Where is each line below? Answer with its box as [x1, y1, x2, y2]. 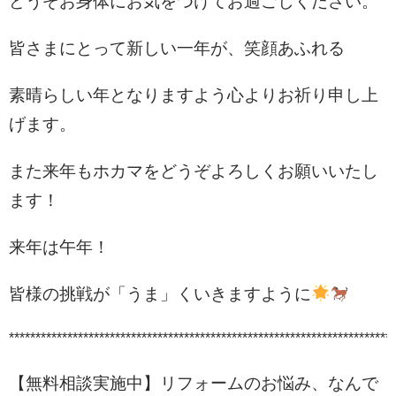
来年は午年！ [9, 238, 110, 257]
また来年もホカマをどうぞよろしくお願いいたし [9, 162, 378, 181]
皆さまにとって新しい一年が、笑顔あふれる [9, 39, 345, 58]
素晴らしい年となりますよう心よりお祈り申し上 [9, 86, 378, 105]
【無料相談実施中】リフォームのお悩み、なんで [9, 374, 378, 393]
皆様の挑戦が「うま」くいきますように [9, 285, 311, 304]
